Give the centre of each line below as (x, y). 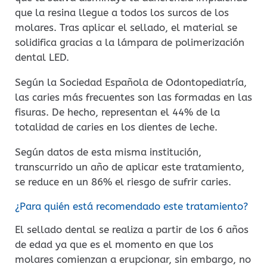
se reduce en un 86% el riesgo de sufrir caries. (123, 181)
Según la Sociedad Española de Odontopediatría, (131, 82)
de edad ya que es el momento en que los (114, 244)
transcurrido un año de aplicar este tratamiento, (130, 167)
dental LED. (42, 57)
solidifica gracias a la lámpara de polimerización (130, 42)
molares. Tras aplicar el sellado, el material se (126, 27)
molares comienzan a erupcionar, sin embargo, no (133, 259)
